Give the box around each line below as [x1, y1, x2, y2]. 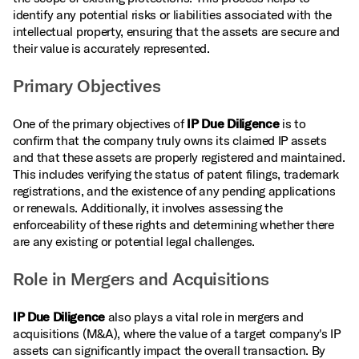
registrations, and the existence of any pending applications [13, 183, 336, 199]
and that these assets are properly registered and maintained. [13, 149, 345, 165]
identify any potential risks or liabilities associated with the [13, 6, 332, 22]
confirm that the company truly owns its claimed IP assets [13, 132, 327, 148]
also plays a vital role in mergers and [104, 309, 304, 325]
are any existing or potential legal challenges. [13, 233, 255, 249]
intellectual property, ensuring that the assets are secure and [13, 23, 341, 39]
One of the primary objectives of [13, 115, 188, 131]
